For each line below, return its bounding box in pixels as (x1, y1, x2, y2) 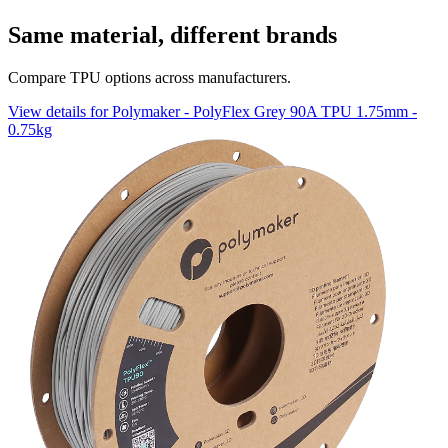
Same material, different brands (8, 22, 337, 49)
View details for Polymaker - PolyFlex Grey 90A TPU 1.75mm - (8, 103, 417, 120)
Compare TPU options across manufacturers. (8, 69, 291, 86)
